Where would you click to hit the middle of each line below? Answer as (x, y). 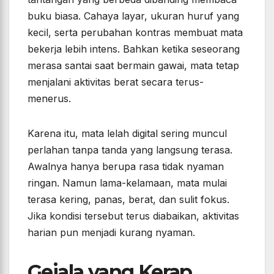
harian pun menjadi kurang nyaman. (111, 233)
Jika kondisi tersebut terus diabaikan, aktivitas (133, 216)
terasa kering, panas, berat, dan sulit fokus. (128, 200)
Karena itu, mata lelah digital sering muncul (127, 134)
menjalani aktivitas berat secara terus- (116, 82)
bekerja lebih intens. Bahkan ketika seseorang (134, 49)
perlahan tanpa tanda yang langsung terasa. (130, 150)
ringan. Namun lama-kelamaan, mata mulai (127, 183)
